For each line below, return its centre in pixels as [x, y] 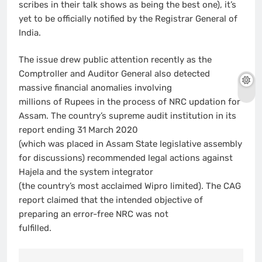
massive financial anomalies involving [95, 88]
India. [30, 32]
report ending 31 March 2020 [78, 130]
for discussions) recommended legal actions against [126, 158]
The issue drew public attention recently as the [115, 60]
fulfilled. [35, 228]
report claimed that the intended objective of [111, 200]
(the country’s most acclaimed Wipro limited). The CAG [130, 186]
